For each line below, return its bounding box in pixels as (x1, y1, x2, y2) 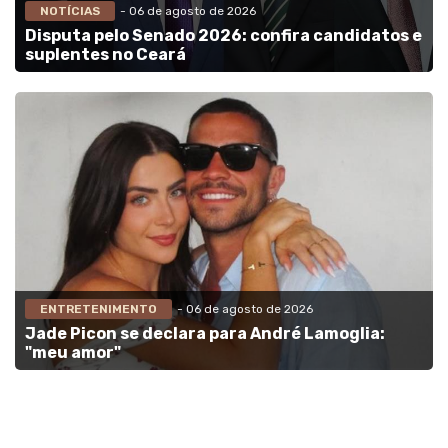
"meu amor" (25, 343, 121, 363)
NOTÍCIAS (40, 3, 100, 18)
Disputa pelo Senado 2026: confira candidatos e (25, 25, 422, 45)
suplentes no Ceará (25, 44, 186, 64)
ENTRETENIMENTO (40, 302, 157, 317)
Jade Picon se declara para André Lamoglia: (25, 324, 385, 344)
